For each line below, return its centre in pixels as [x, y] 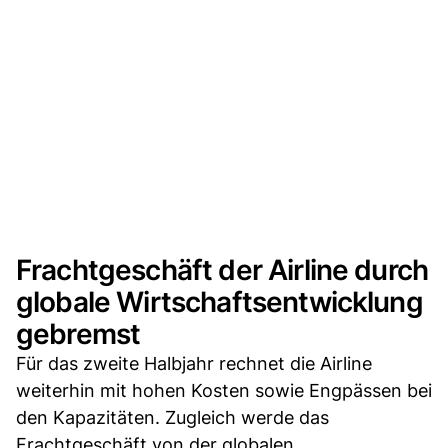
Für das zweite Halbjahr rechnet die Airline [194, 363]
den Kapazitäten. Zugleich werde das [172, 417]
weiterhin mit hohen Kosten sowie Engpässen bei [224, 390]
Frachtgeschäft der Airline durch [222, 269]
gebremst [78, 333]
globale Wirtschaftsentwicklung [219, 301]
